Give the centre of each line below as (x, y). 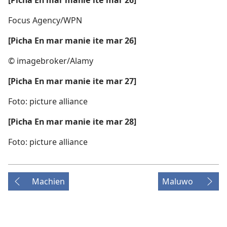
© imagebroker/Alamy (51, 61)
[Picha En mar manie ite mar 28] (72, 121)
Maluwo (178, 181)
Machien (48, 181)
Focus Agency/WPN (45, 20)
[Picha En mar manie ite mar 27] (72, 81)
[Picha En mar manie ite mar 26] (72, 40)
